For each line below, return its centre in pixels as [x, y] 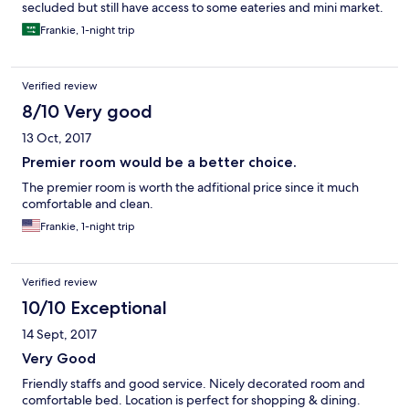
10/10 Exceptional [94, 308]
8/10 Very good [87, 112]
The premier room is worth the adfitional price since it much [190, 188]
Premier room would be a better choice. [159, 163]
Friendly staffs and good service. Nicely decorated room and [194, 384]
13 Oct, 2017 [57, 138]
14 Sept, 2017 [59, 335]
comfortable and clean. [88, 204]
